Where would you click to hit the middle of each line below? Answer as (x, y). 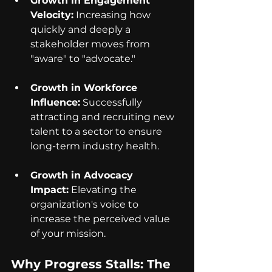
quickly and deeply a (82, 30)
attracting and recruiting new (104, 117)
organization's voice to (86, 205)
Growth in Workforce (85, 88)
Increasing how (113, 15)
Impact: (49, 190)
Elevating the (104, 190)
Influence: (55, 103)
